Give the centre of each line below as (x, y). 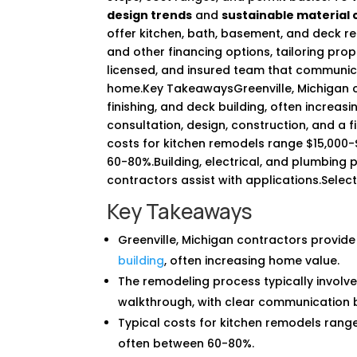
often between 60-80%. (186, 343)
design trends (150, 15)
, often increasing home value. (252, 260)
